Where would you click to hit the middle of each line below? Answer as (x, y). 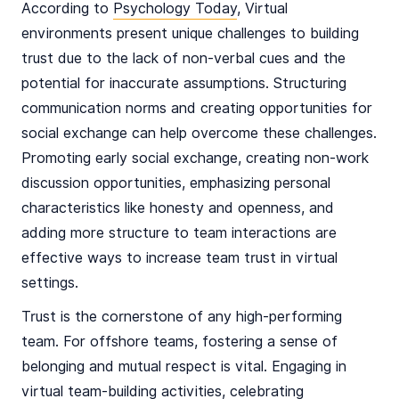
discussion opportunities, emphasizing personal (176, 183)
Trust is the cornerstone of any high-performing (182, 317)
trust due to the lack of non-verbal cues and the (183, 59)
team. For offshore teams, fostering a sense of (179, 342)
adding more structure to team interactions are (179, 233)
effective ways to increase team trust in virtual (179, 258)
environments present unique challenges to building (190, 34)
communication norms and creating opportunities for (197, 109)
